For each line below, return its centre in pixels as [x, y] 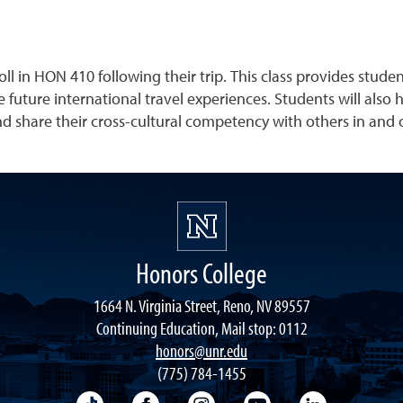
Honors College [201, 272]
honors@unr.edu [201, 350]
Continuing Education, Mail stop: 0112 [201, 327]
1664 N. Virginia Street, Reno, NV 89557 [201, 305]
